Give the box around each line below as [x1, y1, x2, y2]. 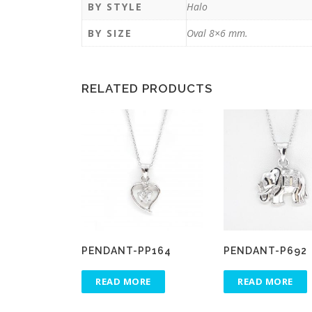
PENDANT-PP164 [81, 245, 171, 257]
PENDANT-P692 [224, 245, 308, 257]
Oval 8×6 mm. [187, 26, 248, 40]
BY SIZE [88, 26, 132, 40]
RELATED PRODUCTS [81, 81, 212, 96]
